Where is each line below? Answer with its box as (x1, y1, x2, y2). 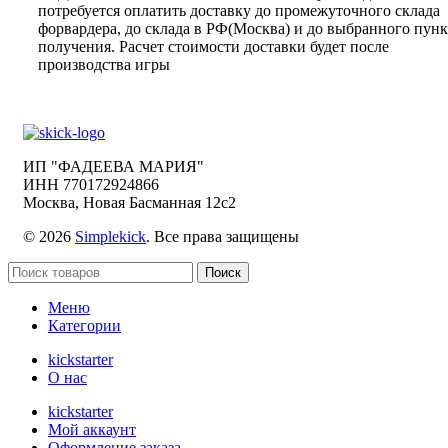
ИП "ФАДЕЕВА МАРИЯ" (23, 157, 204, 175)
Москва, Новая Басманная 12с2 (23, 193, 236, 211)
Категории (48, 316, 121, 334)
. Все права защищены (146, 227, 299, 245)
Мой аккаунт (48, 420, 136, 438)
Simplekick (75, 227, 146, 245)
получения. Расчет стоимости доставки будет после (38, 37, 389, 55)
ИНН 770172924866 (23, 175, 159, 193)
